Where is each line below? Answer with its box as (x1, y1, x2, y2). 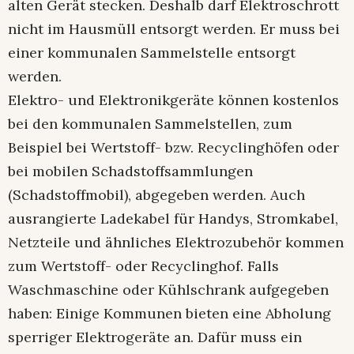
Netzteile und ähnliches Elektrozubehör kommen (8, 233, 344, 252)
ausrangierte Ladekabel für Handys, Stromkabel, (8, 209, 338, 228)
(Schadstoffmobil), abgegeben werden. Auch (8, 186, 305, 205)
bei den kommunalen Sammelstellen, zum (8, 115, 292, 134)
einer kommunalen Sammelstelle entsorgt (8, 43, 296, 62)
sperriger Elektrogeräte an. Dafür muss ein (8, 328, 302, 347)
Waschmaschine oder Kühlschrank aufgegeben (8, 281, 329, 299)
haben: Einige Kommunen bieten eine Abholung (8, 304, 331, 323)
